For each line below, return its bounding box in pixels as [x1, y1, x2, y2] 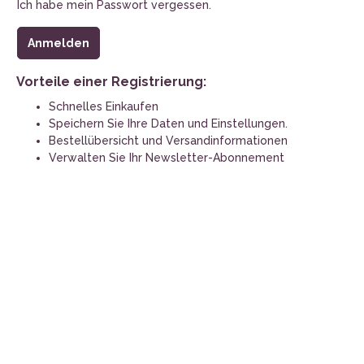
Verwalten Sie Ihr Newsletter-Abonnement [49, 150, 284, 164]
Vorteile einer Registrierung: [16, 73, 206, 89]
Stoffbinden [294, 35, 362, 49]
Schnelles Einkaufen [49, 99, 158, 113]
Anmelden [28, 36, 89, 50]
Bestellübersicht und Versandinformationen [49, 133, 288, 147]
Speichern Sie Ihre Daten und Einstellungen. [49, 116, 288, 130]
